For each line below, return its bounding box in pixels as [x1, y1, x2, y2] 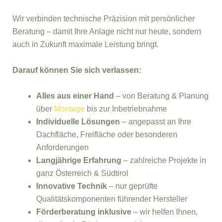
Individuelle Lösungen [36, 117, 120, 126]
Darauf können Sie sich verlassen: [12, 65, 141, 74]
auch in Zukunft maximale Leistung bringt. [12, 40, 159, 49]
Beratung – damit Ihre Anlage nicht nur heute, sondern [12, 27, 201, 36]
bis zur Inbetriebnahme [85, 104, 167, 113]
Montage [54, 104, 85, 113]
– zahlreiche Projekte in [121, 156, 206, 165]
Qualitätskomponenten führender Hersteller [36, 194, 187, 203]
